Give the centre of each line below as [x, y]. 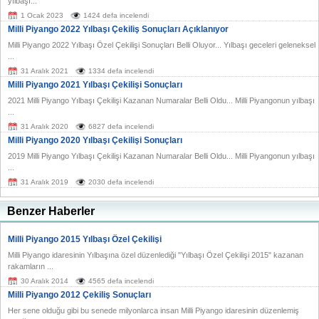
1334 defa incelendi [121, 71]
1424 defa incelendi [116, 16]
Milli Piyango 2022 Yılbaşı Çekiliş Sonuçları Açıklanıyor [118, 30]
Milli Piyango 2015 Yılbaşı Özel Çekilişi [85, 240]
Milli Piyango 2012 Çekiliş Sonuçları [79, 295]
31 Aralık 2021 [45, 71]
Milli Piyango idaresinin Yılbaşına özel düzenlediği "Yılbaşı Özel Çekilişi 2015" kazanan [156, 255]
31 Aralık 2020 [45, 127]
